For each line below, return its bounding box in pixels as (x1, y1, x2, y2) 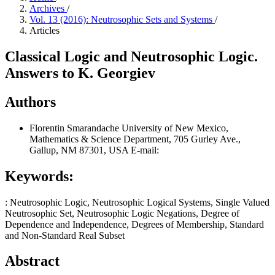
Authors (5, 93, 56, 110)
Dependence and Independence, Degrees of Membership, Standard (5, 219, 264, 230)
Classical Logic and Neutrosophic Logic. (5, 48, 258, 64)
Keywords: (5, 168, 74, 184)
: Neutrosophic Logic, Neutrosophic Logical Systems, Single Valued (5, 196, 269, 207)
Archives (29, 3, 67, 14)
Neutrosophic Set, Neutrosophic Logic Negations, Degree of (5, 207, 239, 219)
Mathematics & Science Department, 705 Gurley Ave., (29, 133, 241, 144)
